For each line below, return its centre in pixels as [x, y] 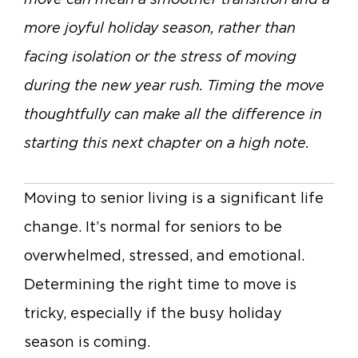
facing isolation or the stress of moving [160, 57]
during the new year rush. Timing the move [174, 86]
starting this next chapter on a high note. [167, 143]
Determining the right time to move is [160, 284]
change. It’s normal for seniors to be [153, 226]
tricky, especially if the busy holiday [153, 312]
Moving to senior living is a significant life [174, 197]
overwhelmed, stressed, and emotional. [164, 255]
